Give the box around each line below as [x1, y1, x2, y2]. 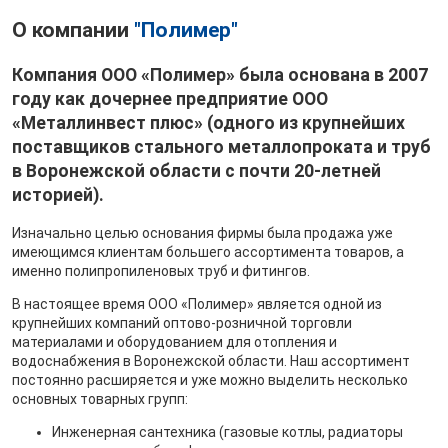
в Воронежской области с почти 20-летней [12, 160, 381, 181]
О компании [12, 18, 134, 43]
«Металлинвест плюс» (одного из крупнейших [12, 112, 405, 133]
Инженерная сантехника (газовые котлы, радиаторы [52, 424, 403, 441]
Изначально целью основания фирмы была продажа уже [12, 225, 393, 242]
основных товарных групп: [12, 391, 188, 408]
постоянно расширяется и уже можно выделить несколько [12, 372, 408, 389]
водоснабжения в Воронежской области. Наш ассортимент [12, 353, 410, 370]
